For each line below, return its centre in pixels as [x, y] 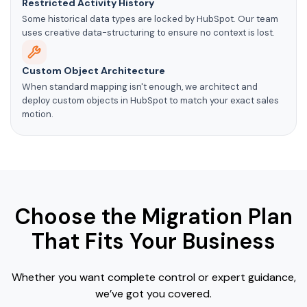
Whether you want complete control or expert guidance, [153, 277]
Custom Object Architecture [94, 71]
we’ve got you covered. [153, 293]
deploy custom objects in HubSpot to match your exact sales [150, 101]
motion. [38, 114]
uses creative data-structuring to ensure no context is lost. [148, 33]
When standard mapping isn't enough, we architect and [140, 87]
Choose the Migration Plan [153, 217]
